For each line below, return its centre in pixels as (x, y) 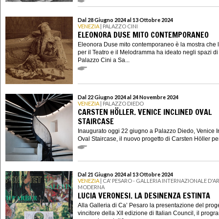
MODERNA (91, 187)
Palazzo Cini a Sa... (104, 60)
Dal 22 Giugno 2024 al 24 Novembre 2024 (128, 97)
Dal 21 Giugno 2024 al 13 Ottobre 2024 (125, 175)
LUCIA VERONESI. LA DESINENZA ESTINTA (144, 195)
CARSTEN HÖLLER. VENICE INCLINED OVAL (145, 112)
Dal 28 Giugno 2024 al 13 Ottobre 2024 (125, 20)
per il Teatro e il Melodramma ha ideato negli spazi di (148, 52)
